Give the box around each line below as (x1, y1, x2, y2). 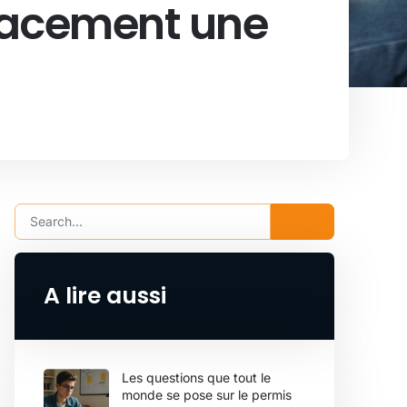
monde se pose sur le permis (122, 386, 292, 402)
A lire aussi (44, 279, 166, 312)
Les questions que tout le (122, 369, 271, 385)
